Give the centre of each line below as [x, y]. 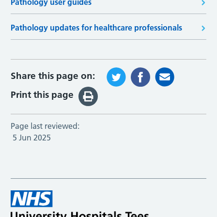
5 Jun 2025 [32, 137]
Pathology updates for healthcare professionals [97, 27]
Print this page [42, 95]
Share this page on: [53, 76]
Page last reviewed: [45, 126]
